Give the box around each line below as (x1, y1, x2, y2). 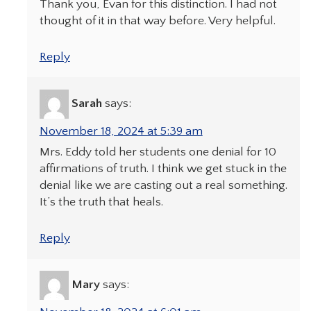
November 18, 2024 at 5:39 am (39, 124, 203, 138)
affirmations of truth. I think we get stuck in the (39, 162, 287, 176)
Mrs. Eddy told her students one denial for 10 (39, 145, 276, 159)
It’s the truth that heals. (39, 195, 163, 209)
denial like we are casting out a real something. (39, 178, 287, 192)
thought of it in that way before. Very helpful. (39, 13, 276, 28)
